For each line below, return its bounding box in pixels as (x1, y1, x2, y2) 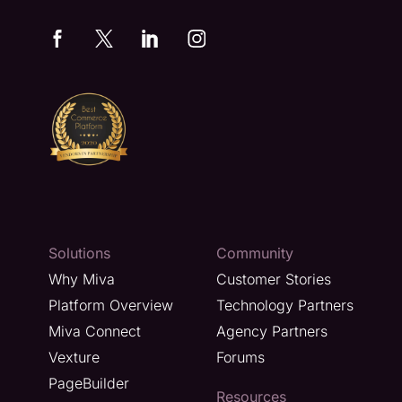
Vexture (48, 347, 100, 366)
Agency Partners (216, 321, 328, 340)
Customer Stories (216, 269, 331, 288)
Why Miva (48, 269, 115, 288)
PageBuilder (48, 373, 129, 392)
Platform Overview (48, 295, 173, 314)
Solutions (48, 243, 110, 262)
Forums (216, 347, 265, 366)
